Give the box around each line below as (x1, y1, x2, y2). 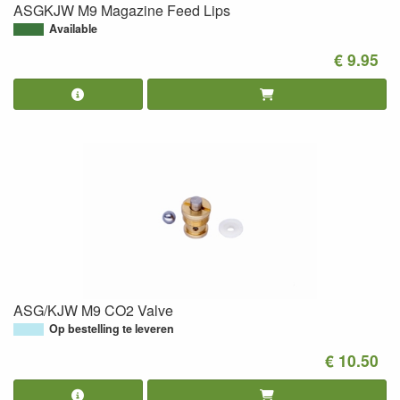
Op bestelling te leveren (49, 321, 174, 337)
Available (49, 20, 97, 37)
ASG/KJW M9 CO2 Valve (13, 300, 173, 321)
